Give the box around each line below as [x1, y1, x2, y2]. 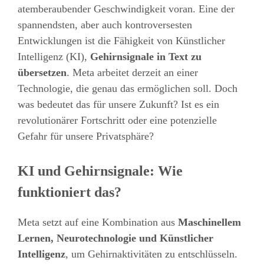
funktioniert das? [18, 184, 121, 200]
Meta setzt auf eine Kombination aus [18, 216, 178, 228]
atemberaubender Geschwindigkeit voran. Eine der [18, 3, 235, 15]
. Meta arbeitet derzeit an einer [67, 67, 198, 78]
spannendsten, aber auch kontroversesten [18, 19, 192, 31]
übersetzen [18, 67, 67, 78]
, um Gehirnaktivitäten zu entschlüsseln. [65, 248, 237, 260]
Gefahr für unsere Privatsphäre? [18, 130, 154, 142]
